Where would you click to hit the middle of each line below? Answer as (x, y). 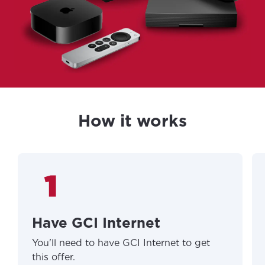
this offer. (54, 257)
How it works (132, 121)
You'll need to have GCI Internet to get (121, 243)
